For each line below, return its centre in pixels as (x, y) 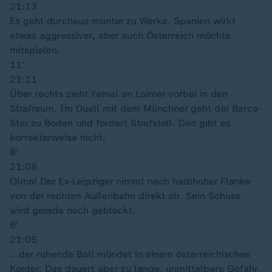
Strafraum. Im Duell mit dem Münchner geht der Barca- (136, 108)
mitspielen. (35, 50)
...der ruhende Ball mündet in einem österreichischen (130, 254)
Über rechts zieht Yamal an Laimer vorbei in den (119, 94)
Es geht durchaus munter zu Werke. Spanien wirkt (123, 21)
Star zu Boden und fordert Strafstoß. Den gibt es (120, 123)
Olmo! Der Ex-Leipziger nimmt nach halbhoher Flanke (130, 181)
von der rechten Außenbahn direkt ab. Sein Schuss (125, 196)
